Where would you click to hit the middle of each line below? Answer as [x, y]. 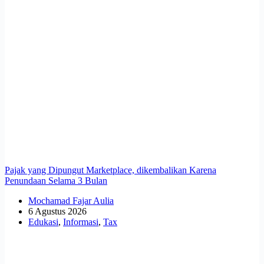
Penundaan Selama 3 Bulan [56, 180]
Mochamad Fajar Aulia [71, 200]
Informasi [81, 222]
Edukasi [43, 222]
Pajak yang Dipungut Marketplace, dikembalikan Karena [110, 170]
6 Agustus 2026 [57, 211]
